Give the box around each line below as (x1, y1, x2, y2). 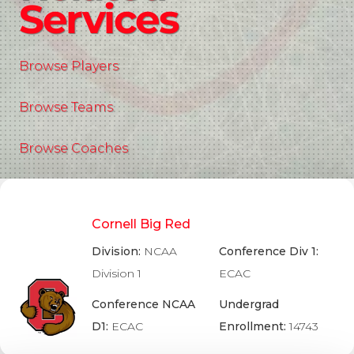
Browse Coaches (19, 141, 128, 156)
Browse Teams (19, 100, 113, 115)
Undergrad (219, 297, 280, 312)
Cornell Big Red (91, 217, 190, 232)
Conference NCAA (91, 297, 195, 312)
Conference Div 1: (219, 244, 319, 259)
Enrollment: (219, 319, 290, 334)
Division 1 (91, 266, 141, 281)
